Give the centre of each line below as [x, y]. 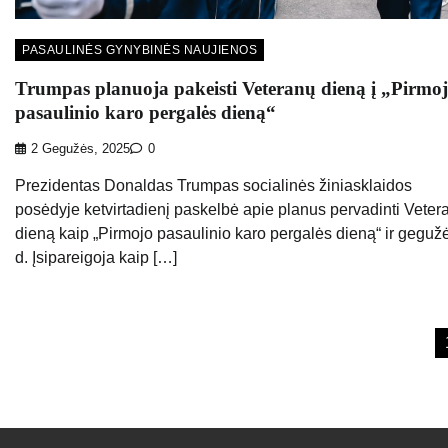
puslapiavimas [87, 381]
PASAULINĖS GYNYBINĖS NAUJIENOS [139, 49]
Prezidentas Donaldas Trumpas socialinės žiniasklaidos [213, 186]
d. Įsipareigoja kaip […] [96, 258]
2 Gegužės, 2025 [80, 149]
